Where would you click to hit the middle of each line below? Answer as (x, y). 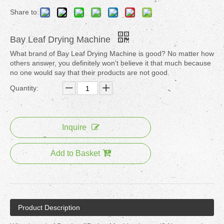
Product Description (49, 207)
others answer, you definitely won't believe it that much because (110, 63)
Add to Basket (75, 153)
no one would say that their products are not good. (90, 72)
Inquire (74, 127)
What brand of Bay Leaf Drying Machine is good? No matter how (112, 53)
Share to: (24, 12)
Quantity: (24, 88)
